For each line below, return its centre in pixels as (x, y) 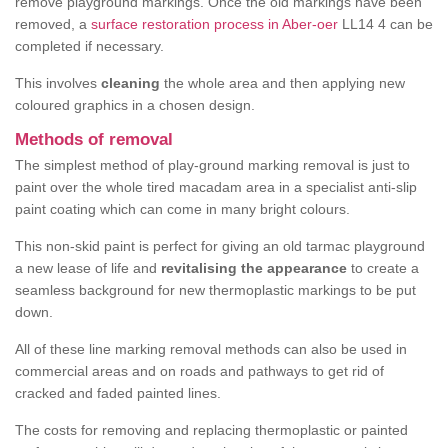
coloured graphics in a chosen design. (135, 105)
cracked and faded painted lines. (118, 393)
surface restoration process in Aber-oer (214, 24)
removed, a (53, 24)
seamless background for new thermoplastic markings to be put (215, 290)
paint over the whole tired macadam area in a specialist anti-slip (216, 187)
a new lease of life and (88, 268)
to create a (383, 268)
